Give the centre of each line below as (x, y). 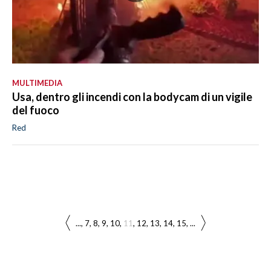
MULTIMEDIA (37, 83)
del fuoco (36, 110)
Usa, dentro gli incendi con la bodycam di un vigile (132, 96)
